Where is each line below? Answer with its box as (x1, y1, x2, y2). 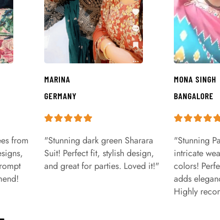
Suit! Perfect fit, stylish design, (44, 147, 154, 160)
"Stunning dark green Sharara (44, 134, 153, 147)
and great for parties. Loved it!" (44, 160, 159, 173)
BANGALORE (174, 90, 214, 102)
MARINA (44, 74, 70, 85)
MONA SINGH (174, 74, 217, 85)
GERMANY (44, 90, 77, 102)
